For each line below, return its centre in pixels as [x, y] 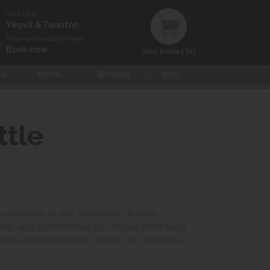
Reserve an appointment [45, 39]
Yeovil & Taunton [42, 25]
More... [53, 74]
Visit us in [22, 14]
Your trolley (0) [169, 51]
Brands [115, 74]
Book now [27, 49]
